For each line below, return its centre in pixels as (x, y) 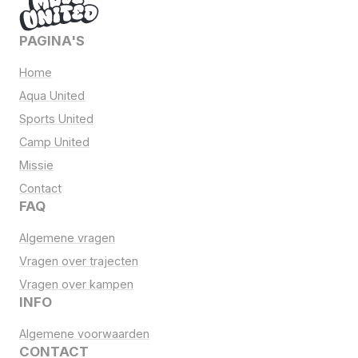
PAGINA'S (52, 41)
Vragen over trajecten (79, 261)
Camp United (54, 142)
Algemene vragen (67, 238)
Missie (36, 165)
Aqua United (52, 96)
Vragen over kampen (76, 284)
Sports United (56, 119)
